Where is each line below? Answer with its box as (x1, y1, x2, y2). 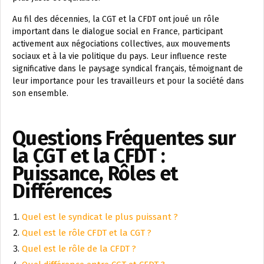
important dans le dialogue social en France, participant (12, 26, 223, 37)
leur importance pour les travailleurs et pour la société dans (12, 75, 244, 86)
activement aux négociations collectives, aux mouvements (12, 38, 230, 49)
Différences (12, 179, 112, 203)
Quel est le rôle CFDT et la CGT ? (22, 227, 151, 238)
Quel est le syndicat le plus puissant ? (22, 211, 178, 222)
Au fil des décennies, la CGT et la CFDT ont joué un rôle (12, 14, 219, 24)
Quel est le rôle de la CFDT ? (22, 243, 136, 254)
